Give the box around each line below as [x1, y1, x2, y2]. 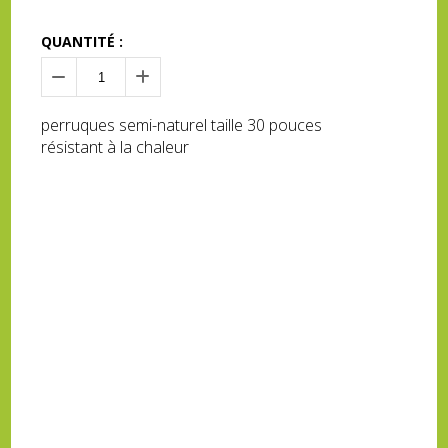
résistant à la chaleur [41, 136, 190, 159]
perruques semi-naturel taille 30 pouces [41, 114, 323, 137]
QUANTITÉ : [41, 32, 124, 52]
